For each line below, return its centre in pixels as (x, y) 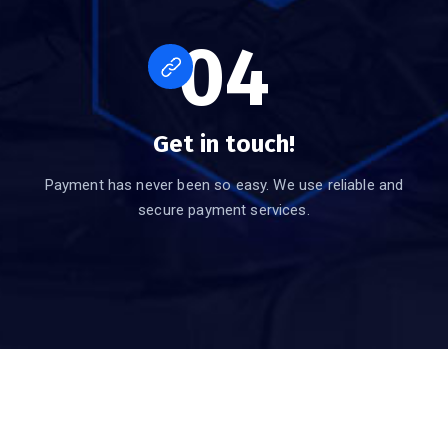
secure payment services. (224, 210)
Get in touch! (224, 144)
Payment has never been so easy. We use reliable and (224, 185)
